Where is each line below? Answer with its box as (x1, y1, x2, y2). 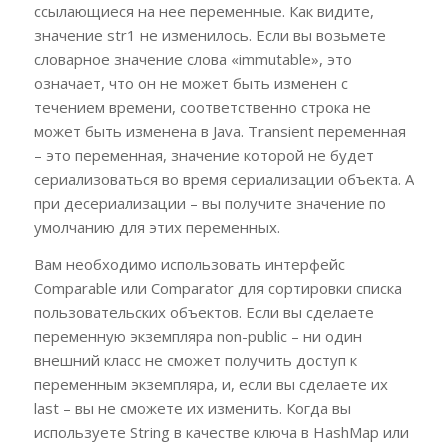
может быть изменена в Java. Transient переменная (33, 120, 406, 141)
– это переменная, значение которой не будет (33, 144, 374, 165)
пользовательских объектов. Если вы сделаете (33, 301, 374, 322)
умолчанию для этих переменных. (33, 216, 280, 237)
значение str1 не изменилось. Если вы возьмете (33, 24, 386, 45)
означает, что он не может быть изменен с (33, 72, 348, 93)
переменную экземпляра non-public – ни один (33, 325, 362, 346)
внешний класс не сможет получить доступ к (33, 349, 357, 370)
